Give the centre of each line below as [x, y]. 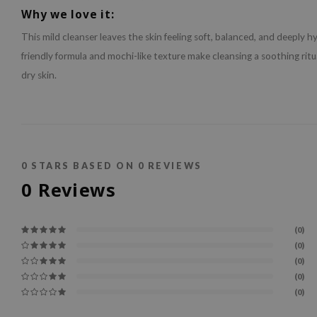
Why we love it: [68, 15]
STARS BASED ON [83, 166]
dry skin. [39, 75]
